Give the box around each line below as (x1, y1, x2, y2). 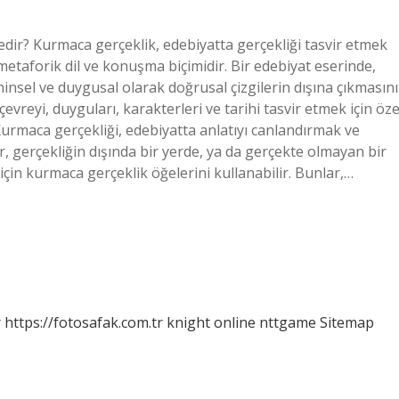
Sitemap (320, 313, 374, 332)
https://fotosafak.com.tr (4, 313, 163, 332)
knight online (167, 313, 256, 332)
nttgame (259, 313, 316, 332)
